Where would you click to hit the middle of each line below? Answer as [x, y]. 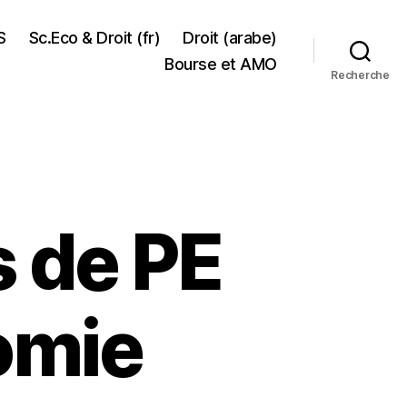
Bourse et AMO [221, 64]
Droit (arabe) [230, 37]
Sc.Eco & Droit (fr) [94, 37]
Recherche [360, 74]
